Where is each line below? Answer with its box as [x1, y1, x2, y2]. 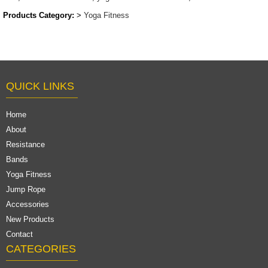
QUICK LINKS [6, 80, 74, 92]
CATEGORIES [6, 242, 76, 255]
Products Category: [3, 10, 74, 20]
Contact [6, 229, 33, 239]
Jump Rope [6, 184, 45, 194]
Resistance [6, 139, 45, 149]
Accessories [6, 199, 49, 209]
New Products [6, 214, 54, 224]
